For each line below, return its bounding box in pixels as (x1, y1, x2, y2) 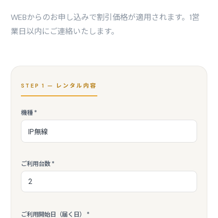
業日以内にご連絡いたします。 (11, 26, 119, 36)
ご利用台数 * (21, 160, 55, 168)
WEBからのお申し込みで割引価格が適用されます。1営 (11, 12, 200, 22)
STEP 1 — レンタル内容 (21, 82, 97, 90)
